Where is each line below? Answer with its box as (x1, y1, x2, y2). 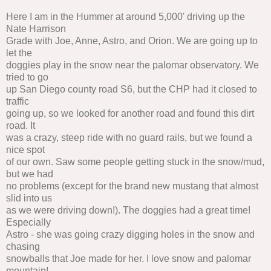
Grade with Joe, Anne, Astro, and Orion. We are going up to (6, 35, 258, 46)
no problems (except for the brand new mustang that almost (6, 180, 258, 191)
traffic (6, 96, 29, 106)
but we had (6, 168, 53, 179)
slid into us (6, 192, 52, 203)
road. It (6, 120, 35, 131)
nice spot (6, 144, 45, 155)
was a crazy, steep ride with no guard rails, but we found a (6, 132, 252, 143)
